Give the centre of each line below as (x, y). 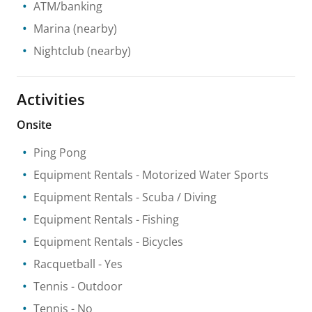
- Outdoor (95, 286)
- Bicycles (158, 242)
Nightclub (59, 51)
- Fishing (156, 219)
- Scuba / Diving (175, 197)
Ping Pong (60, 153)
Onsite (34, 125)
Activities (51, 99)
